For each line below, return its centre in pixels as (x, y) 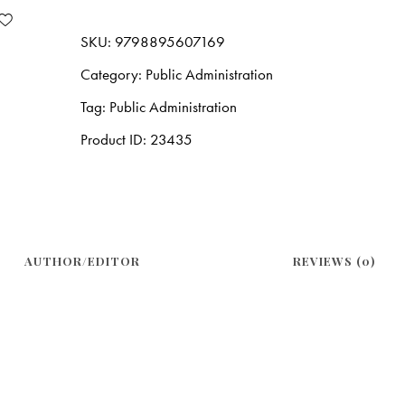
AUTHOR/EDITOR (82, 260)
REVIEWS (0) (334, 260)
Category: (113, 74)
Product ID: (116, 139)
